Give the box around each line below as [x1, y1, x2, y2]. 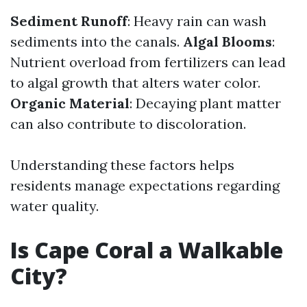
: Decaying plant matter [130, 95, 281, 112]
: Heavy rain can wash [127, 12, 267, 29]
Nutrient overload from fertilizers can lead [10, 53, 286, 71]
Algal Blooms [183, 33, 272, 50]
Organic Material [10, 95, 130, 112]
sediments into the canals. [10, 33, 183, 50]
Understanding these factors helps [10, 156, 234, 173]
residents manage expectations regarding [10, 177, 280, 194]
